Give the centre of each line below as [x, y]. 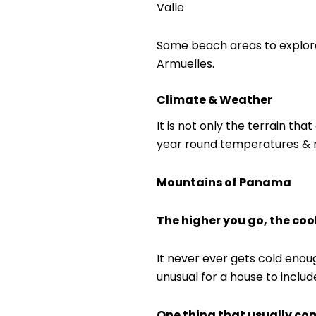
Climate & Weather [214, 100]
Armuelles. [186, 64]
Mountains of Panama [224, 183]
